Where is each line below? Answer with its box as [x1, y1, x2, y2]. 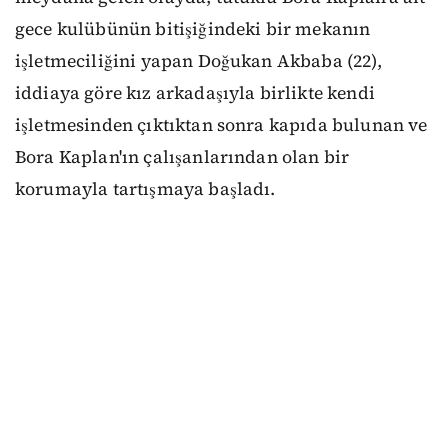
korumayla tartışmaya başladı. [15, 177, 276, 202]
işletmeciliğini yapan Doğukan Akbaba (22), [15, 49, 382, 74]
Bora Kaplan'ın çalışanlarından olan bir [15, 145, 350, 170]
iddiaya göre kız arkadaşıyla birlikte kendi [15, 81, 375, 106]
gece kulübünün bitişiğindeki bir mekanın [15, 17, 371, 42]
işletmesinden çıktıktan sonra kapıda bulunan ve [15, 113, 428, 138]
